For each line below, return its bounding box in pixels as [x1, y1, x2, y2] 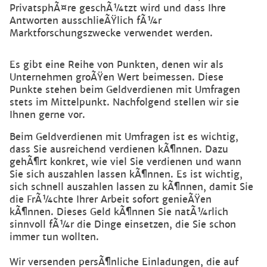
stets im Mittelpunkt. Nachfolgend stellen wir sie [10, 96, 239, 109]
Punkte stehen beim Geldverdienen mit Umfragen [10, 83, 240, 97]
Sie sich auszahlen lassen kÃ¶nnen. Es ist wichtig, [10, 168, 243, 181]
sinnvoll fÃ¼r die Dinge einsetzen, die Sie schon [10, 218, 236, 231]
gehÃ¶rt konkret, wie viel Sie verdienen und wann [10, 156, 241, 169]
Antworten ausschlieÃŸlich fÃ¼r [10, 14, 162, 27]
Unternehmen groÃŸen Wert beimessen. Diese [10, 71, 223, 84]
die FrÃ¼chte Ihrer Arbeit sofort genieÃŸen [10, 193, 212, 206]
